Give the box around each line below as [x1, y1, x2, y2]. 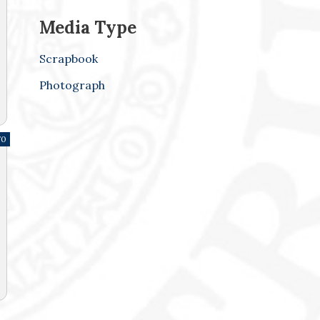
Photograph [39, 78, 105, 93]
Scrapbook [39, 51, 98, 66]
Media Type [39, 16, 136, 39]
